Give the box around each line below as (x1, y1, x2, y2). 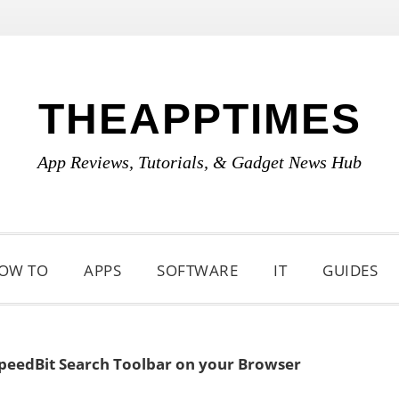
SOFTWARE (157, 260, 238, 281)
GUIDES (322, 260, 378, 281)
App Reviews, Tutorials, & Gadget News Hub (37, 152, 362, 172)
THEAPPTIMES (37, 95, 362, 142)
